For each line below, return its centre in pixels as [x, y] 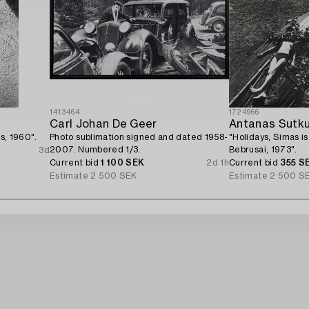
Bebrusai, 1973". [263, 150]
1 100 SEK [123, 163]
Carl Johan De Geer [103, 124]
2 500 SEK [114, 176]
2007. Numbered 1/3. [95, 150]
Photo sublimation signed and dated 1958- [139, 137]
